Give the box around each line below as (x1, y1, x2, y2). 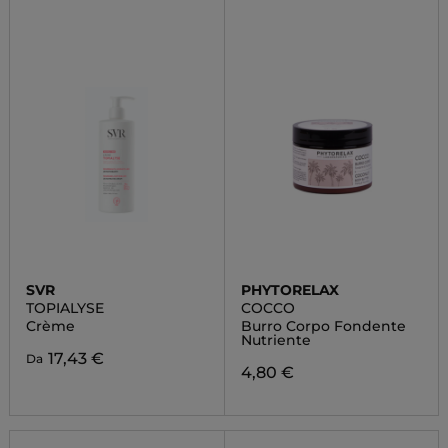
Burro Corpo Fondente (240, 317, 406, 335)
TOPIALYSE (25, 299, 104, 317)
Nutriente (240, 331, 311, 349)
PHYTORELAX (240, 281, 339, 299)
